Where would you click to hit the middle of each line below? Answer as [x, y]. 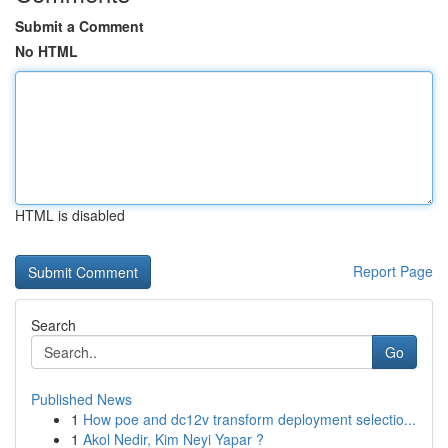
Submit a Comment [79, 26]
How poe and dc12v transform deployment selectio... [249, 419]
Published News [81, 399]
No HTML [46, 51]
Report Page [393, 271]
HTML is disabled [70, 215]
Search [53, 325]
